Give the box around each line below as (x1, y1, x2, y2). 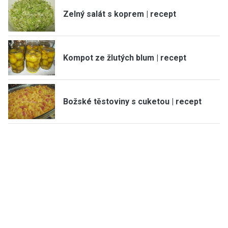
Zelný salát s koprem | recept (63, 9, 176, 19)
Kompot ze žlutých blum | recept (63, 52, 186, 63)
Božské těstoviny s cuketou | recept (63, 96, 202, 106)
